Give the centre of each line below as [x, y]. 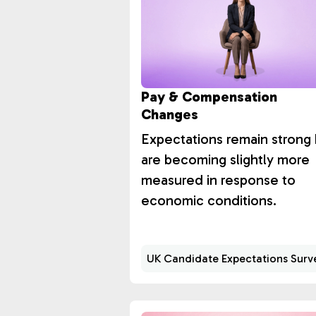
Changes [170, 114]
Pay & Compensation [209, 97]
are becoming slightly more [225, 159]
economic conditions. [209, 200]
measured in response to [218, 180]
